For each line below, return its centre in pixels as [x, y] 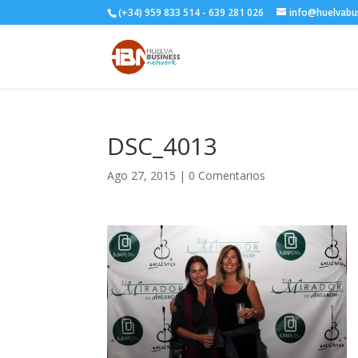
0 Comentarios [227, 175]
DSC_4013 [163, 146]
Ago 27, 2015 [142, 175]
